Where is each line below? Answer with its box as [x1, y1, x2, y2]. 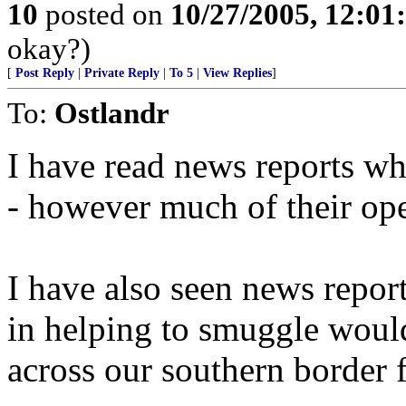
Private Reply [84, 66, 159, 80]
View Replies [203, 66, 272, 80]
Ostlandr [54, 96, 169, 130]
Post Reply [15, 66, 74, 80]
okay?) [7, 32, 91, 65]
